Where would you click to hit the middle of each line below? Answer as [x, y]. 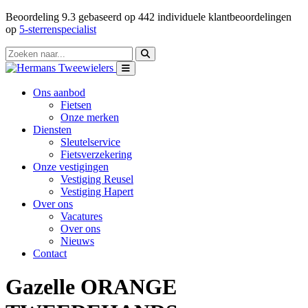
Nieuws [77, 241]
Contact [50, 253]
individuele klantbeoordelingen [223, 17]
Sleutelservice [90, 142]
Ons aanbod [59, 92]
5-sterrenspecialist [58, 29]
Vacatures [81, 216]
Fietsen [76, 105]
